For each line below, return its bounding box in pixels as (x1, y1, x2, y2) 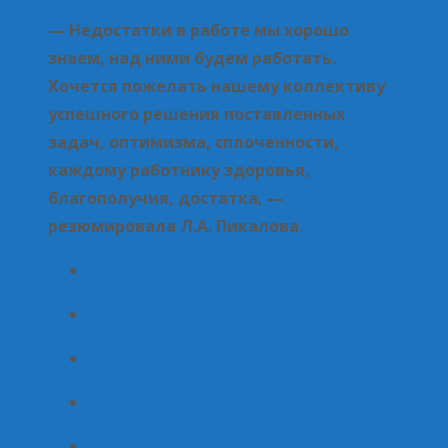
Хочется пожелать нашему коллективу (48, 74, 385, 97)
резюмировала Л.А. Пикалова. (48, 214, 303, 237)
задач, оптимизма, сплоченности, (48, 130, 339, 153)
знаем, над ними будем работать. (48, 46, 336, 69)
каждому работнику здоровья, (48, 158, 310, 181)
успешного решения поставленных (48, 102, 345, 125)
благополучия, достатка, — (48, 186, 284, 209)
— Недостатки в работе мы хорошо (48, 18, 349, 41)
